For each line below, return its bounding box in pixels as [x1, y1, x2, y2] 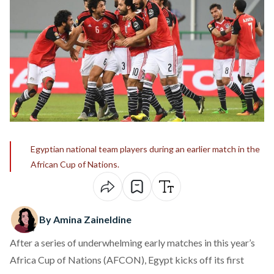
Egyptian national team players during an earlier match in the [31, 144, 260, 154]
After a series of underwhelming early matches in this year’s [10, 237, 255, 248]
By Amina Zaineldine [39, 213, 131, 225]
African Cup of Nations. [31, 159, 119, 169]
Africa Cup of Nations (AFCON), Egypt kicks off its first [10, 254, 244, 265]
